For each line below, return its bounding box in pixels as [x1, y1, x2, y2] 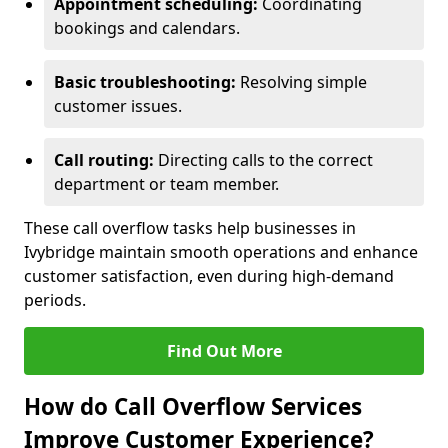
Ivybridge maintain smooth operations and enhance [24, 241, 418, 263]
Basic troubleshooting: [54, 71, 236, 93]
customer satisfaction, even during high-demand [24, 265, 394, 287]
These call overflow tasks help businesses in [24, 217, 356, 239]
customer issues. [54, 95, 182, 117]
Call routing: [54, 149, 158, 171]
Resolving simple [236, 71, 367, 93]
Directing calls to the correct [158, 149, 373, 171]
